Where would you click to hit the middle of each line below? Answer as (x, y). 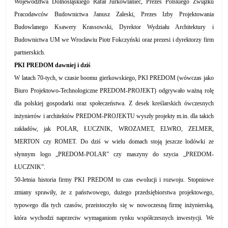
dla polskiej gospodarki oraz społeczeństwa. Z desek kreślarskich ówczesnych (114, 103)
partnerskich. (30, 52)
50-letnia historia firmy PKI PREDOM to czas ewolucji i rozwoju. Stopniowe (114, 180)
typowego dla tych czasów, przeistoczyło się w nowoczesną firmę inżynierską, (114, 205)
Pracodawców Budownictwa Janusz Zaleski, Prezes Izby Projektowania (114, 14)
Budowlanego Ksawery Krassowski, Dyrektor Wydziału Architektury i (114, 27)
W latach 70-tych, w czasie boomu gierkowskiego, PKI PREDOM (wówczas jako (114, 78)
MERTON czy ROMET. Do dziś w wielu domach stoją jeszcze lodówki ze (114, 141)
